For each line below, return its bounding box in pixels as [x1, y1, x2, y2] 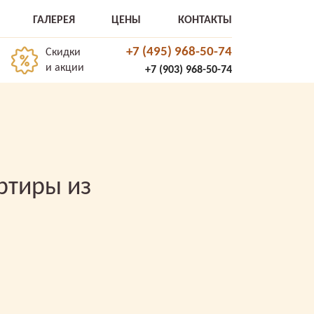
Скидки [46, 47, 81, 58]
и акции [46, 62, 85, 74]
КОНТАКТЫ [177, 15, 232, 26]
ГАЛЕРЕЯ [32, 15, 75, 26]
